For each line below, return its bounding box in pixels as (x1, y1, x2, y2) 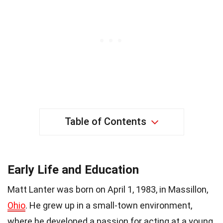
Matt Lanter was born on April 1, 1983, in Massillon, (7, 184, 208, 195)
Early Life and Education (7, 162, 139, 177)
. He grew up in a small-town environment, (25, 200, 192, 211)
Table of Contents (64, 115, 146, 127)
